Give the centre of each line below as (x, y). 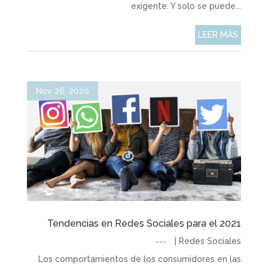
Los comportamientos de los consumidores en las (140, 259)
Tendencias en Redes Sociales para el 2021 (144, 223)
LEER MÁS (218, 35)
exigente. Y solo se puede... (186, 6)
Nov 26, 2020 (62, 91)
